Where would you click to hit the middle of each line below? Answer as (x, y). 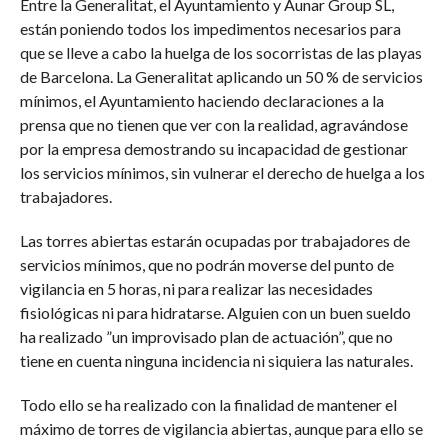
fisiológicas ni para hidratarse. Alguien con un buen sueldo (215, 312)
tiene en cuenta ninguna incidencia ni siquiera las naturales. (216, 360)
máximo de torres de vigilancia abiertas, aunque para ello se (221, 428)
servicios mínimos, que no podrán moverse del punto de (206, 264)
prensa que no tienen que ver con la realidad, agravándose (213, 124)
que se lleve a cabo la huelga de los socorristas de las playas (220, 52)
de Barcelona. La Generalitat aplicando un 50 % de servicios (221, 76)
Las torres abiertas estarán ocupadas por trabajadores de (214, 240)
